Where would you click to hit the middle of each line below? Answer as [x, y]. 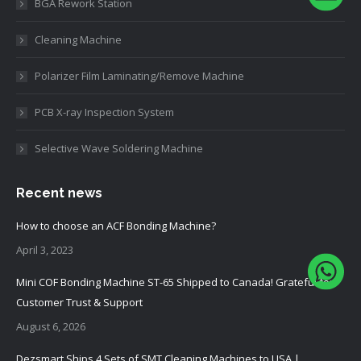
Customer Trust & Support [79, 302]
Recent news [59, 193]
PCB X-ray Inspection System [104, 112]
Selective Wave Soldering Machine [119, 148]
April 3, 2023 [45, 250]
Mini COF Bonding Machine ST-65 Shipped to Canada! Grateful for [175, 282]
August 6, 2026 [51, 326]
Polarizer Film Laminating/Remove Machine [139, 76]
